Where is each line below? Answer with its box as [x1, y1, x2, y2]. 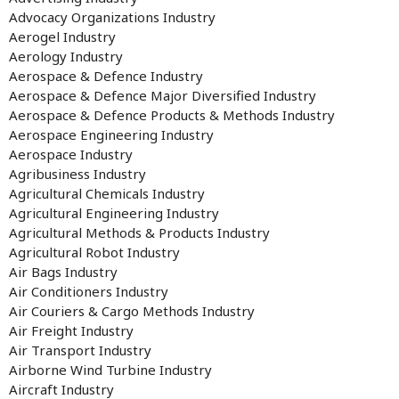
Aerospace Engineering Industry [9, 126, 214, 143]
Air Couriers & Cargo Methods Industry [9, 302, 255, 320]
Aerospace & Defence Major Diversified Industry [9, 86, 316, 104]
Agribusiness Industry [9, 165, 146, 183]
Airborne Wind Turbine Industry [9, 361, 212, 379]
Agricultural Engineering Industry [9, 204, 219, 222]
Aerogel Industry [9, 28, 116, 45]
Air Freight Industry [9, 322, 134, 339]
